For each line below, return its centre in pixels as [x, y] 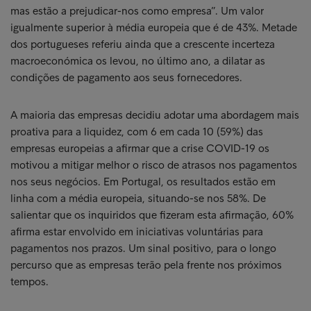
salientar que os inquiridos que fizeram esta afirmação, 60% [152, 215]
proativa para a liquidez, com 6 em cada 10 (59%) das [137, 132]
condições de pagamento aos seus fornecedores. [126, 77]
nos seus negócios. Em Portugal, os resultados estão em [143, 182]
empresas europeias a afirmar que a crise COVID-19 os [140, 148]
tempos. [30, 281]
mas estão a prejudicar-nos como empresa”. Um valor [137, 11]
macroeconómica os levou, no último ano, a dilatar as [138, 61]
